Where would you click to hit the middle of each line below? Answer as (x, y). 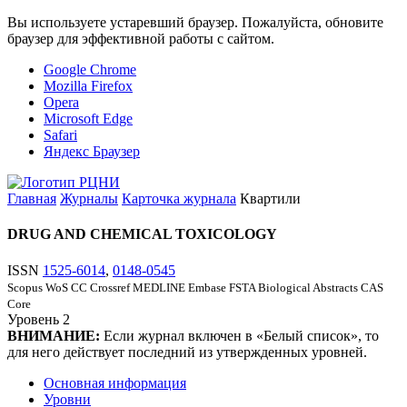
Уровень (33, 319)
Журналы (89, 199)
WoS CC (66, 287)
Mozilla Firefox (88, 86)
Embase (207, 287)
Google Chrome (90, 69)
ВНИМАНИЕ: (54, 335)
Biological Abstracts (308, 287)
